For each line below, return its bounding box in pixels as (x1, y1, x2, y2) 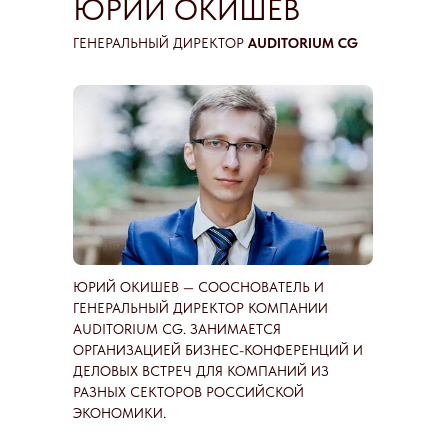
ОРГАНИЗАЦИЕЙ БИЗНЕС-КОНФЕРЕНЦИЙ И (73, 342, 363, 358)
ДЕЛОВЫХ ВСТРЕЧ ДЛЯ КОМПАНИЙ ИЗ (73, 363, 329, 379)
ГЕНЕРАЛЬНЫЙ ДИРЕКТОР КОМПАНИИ (73, 300, 328, 316)
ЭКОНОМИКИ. (73, 405, 166, 421)
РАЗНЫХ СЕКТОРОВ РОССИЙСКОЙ (73, 384, 304, 400)
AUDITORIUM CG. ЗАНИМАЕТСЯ (73, 321, 281, 337)
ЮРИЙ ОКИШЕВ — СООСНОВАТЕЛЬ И (73, 279, 324, 295)
